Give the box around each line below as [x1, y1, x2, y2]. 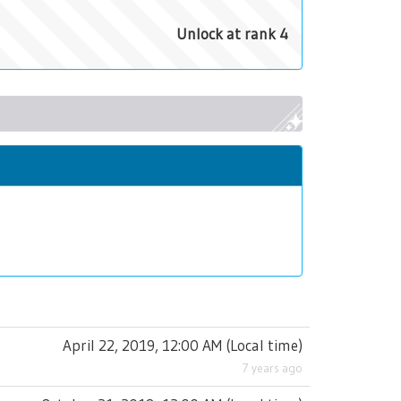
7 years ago [242, 361, 303, 376]
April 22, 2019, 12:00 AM [63, 336, 222, 354]
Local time [230, 336, 298, 354]
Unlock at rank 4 [176, 24, 288, 43]
